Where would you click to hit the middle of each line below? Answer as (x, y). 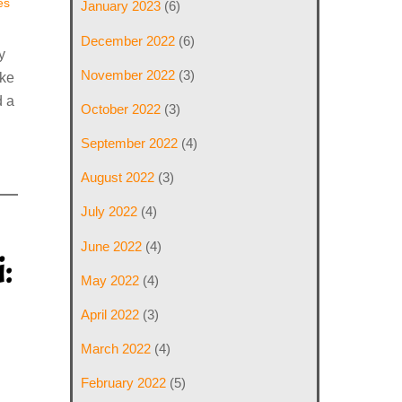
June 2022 (112, 246)
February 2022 (124, 383)
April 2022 (110, 314)
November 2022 (128, 74)
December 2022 (128, 40)
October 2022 (121, 109)
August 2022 (118, 178)
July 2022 (109, 212)
